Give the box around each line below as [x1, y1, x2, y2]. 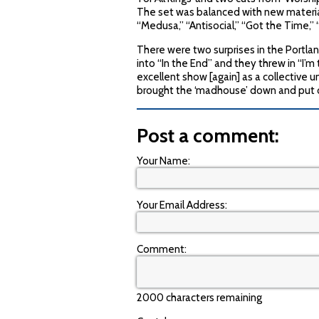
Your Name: [137, 155, 190, 167]
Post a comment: [137, 124, 279, 147]
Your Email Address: [137, 199, 227, 211]
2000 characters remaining [137, 291, 262, 304]
